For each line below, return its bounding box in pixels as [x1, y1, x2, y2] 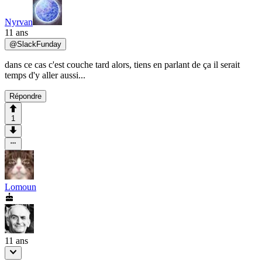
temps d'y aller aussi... [5, 70, 85, 81]
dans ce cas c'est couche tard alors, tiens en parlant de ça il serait [5, 60, 240, 70]
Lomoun [5, 182, 36, 192]
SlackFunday [17, 40, 61, 49]
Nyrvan [5, 17, 33, 27]
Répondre [9, 92, 42, 101]
